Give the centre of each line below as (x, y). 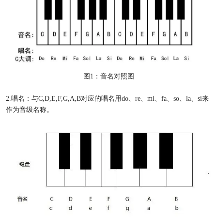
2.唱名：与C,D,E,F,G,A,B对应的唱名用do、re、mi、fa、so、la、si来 (107, 98)
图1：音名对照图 (108, 76)
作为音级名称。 (29, 109)
